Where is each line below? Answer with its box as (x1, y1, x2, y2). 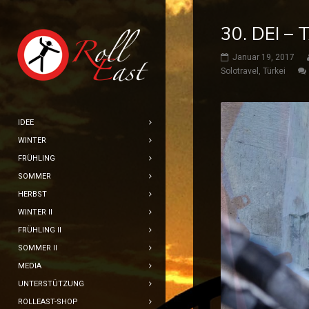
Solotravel (221, 66, 259, 76)
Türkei (263, 66, 286, 76)
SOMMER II (18, 243, 57, 252)
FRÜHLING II (18, 226, 61, 235)
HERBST (18, 190, 47, 199)
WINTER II (18, 208, 52, 217)
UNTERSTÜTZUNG (18, 279, 84, 288)
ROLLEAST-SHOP (18, 297, 78, 306)
